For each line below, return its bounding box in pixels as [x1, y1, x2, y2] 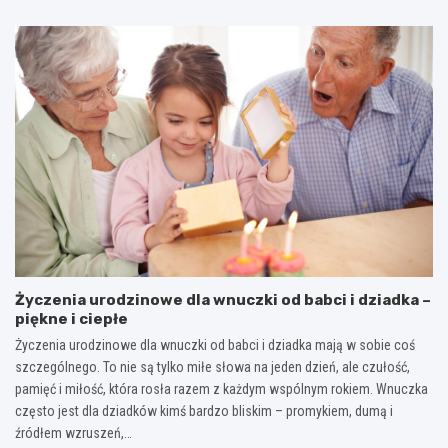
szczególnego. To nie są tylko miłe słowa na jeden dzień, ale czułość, [15, 358, 410, 375]
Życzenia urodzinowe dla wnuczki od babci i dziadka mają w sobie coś [15, 336, 415, 353]
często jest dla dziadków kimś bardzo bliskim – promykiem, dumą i [15, 402, 393, 419]
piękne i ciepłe [15, 309, 128, 328]
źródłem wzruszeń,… [15, 424, 132, 441]
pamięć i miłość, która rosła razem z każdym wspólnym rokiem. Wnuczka [15, 380, 428, 397]
